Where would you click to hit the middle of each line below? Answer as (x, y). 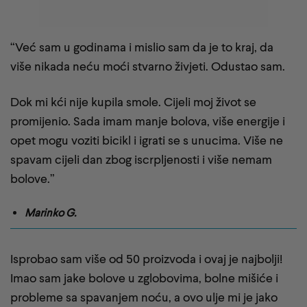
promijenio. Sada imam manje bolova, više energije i (148, 121)
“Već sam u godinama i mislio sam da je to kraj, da (142, 47)
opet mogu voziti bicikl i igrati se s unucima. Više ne (147, 140)
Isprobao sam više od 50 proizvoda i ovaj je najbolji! (146, 259)
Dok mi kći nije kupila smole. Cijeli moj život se (133, 101)
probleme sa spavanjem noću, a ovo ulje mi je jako (144, 297)
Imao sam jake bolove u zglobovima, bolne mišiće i (144, 278)
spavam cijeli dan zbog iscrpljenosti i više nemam (141, 159)
